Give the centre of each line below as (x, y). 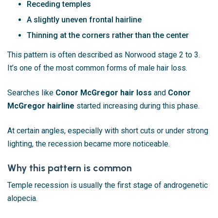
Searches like (31, 92)
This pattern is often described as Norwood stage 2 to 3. (104, 54)
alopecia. (22, 198)
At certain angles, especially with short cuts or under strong (108, 130)
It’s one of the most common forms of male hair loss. (97, 68)
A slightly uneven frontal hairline (84, 19)
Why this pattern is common (70, 168)
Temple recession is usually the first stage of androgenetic (108, 185)
